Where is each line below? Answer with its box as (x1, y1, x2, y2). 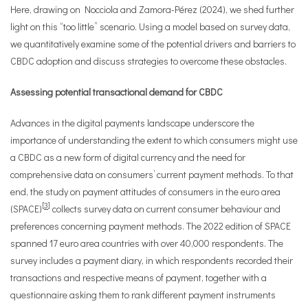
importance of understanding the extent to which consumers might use (10, 133, 298, 146)
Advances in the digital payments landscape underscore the (10, 116, 254, 129)
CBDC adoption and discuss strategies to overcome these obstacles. (10, 54, 287, 67)
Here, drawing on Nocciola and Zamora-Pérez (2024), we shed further (10, 3, 294, 16)
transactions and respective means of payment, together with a (10, 271, 267, 284)
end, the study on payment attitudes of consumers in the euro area (10, 185, 280, 198)
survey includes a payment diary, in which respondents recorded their (10, 254, 293, 267)
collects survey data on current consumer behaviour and (50, 202, 280, 215)
